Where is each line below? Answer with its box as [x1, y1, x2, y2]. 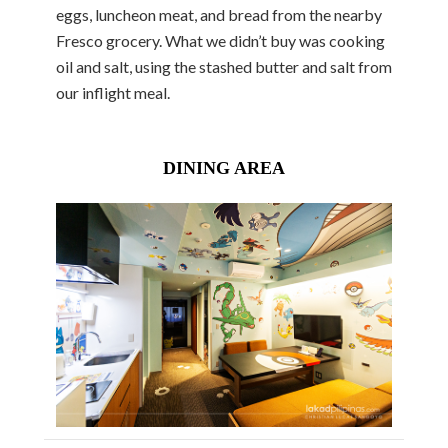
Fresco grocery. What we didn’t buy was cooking [56, 30, 385, 50]
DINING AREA [163, 157, 285, 178]
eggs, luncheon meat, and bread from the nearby [56, 4, 382, 24]
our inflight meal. [56, 82, 170, 102]
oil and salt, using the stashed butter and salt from [56, 56, 392, 76]
